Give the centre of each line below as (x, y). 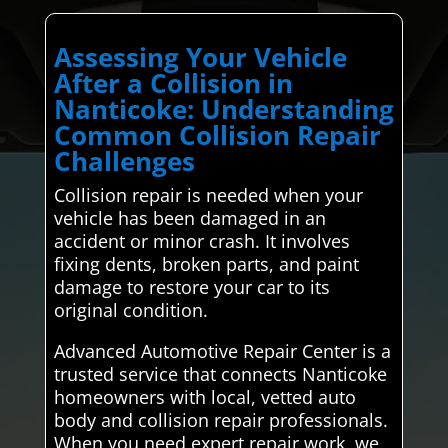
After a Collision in (173, 82)
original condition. (130, 309)
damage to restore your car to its (191, 286)
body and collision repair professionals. (220, 419)
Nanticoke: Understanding (223, 108)
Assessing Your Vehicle (200, 56)
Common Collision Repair (217, 134)
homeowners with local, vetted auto (204, 396)
